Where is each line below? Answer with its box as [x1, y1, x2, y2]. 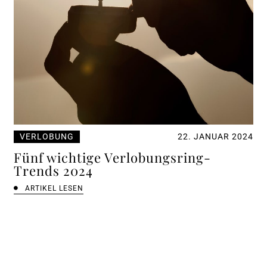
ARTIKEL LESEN [25, 184, 84, 193]
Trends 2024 [14, 161, 94, 179]
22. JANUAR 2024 [177, 131, 253, 141]
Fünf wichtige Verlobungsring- [14, 148, 212, 166]
